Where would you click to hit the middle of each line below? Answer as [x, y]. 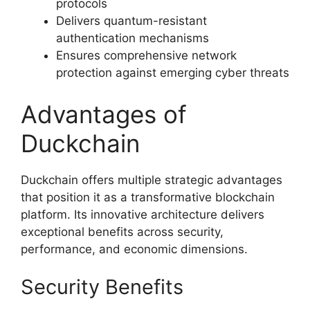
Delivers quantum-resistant [131, 21]
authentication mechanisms [133, 38]
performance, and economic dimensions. [134, 249]
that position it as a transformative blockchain [148, 197]
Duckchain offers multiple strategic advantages [152, 180]
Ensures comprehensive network [146, 56]
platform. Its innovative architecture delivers [143, 214]
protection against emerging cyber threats [173, 73]
